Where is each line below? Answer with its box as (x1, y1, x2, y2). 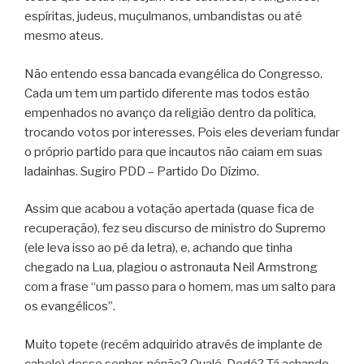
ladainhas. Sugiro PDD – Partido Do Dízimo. (24, 163, 259, 179)
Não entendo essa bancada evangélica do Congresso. (24, 66, 323, 81)
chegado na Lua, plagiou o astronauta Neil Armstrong (24, 260, 318, 275)
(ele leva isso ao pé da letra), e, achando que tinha (24, 240, 292, 256)
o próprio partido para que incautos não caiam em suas (24, 144, 323, 159)
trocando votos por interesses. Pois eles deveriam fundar (24, 124, 340, 140)
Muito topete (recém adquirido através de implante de (24, 336, 323, 352)
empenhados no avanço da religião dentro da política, (24, 105, 316, 120)
